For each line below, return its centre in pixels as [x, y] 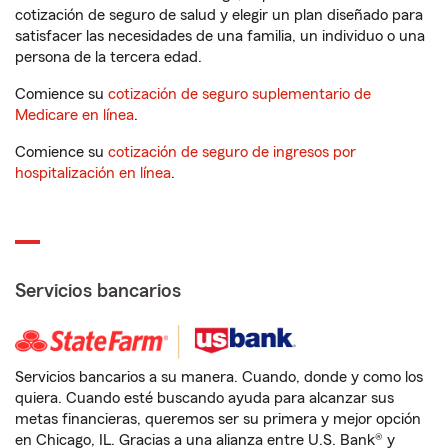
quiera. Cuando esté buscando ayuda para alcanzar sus [204, 398]
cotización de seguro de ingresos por [232, 152]
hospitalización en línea [93, 173]
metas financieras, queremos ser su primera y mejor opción [218, 419]
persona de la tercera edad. [108, 57]
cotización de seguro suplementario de [239, 94]
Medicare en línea [74, 115]
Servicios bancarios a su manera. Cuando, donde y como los [219, 377]
